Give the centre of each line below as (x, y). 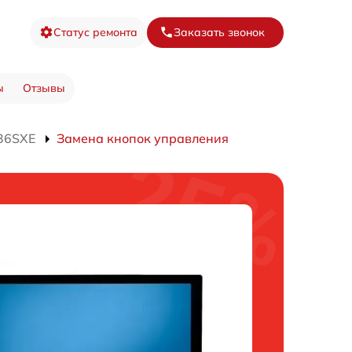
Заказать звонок (219, 32)
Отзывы (44, 88)
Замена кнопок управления (143, 138)
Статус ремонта (95, 32)
